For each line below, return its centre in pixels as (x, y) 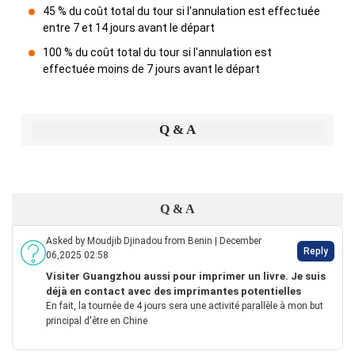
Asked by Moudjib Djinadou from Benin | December (154, 241)
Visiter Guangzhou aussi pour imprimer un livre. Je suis (186, 276)
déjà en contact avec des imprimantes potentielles (174, 291)
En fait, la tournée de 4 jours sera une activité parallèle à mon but (185, 306)
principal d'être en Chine (97, 321)
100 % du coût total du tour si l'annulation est (157, 52)
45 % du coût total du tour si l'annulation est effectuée (181, 11)
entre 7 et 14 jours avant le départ (129, 28)
